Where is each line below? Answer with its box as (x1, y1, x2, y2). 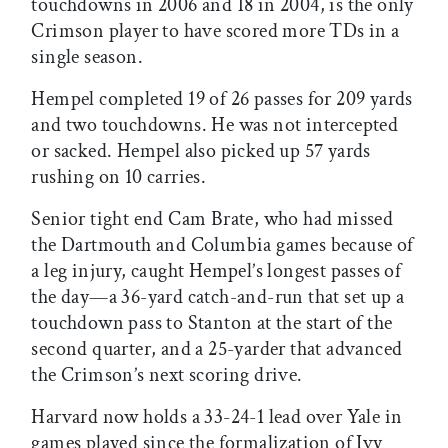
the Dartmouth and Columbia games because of (31, 231, 414, 258)
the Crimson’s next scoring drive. (31, 361, 307, 388)
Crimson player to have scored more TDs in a (31, 17, 400, 44)
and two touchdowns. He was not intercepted (31, 111, 399, 138)
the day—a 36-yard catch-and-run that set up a (31, 283, 405, 310)
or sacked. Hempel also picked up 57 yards (31, 137, 371, 164)
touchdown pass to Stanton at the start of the (31, 309, 393, 336)
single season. (31, 43, 143, 70)
